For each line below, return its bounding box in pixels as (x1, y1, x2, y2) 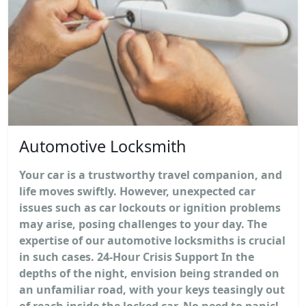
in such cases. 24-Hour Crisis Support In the (19, 249, 254, 264)
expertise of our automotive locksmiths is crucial (19, 232, 286, 248)
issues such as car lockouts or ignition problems (19, 199, 281, 215)
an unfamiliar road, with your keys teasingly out (19, 281, 285, 297)
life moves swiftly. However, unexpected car (19, 183, 255, 199)
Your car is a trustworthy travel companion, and (19, 167, 282, 182)
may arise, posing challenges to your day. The (19, 216, 267, 232)
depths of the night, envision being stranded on (19, 265, 279, 281)
